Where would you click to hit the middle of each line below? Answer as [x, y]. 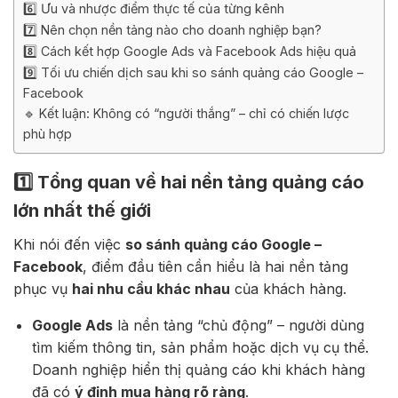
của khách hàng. [288, 289]
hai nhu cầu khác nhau [151, 289]
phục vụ [43, 289]
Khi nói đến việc [69, 245]
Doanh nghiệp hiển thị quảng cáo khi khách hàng [198, 370]
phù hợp [48, 134]
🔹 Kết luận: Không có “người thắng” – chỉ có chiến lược [186, 114]
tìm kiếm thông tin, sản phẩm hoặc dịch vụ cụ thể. [200, 348]
